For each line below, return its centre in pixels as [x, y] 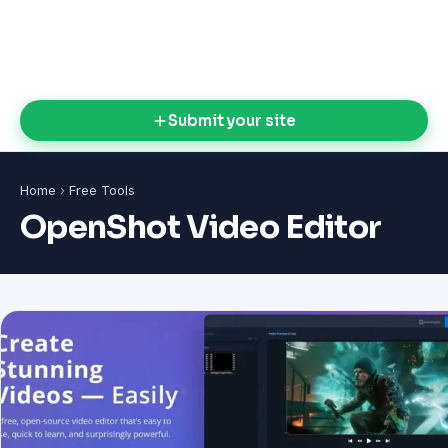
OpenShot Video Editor [201, 227]
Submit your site [232, 120]
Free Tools [102, 190]
